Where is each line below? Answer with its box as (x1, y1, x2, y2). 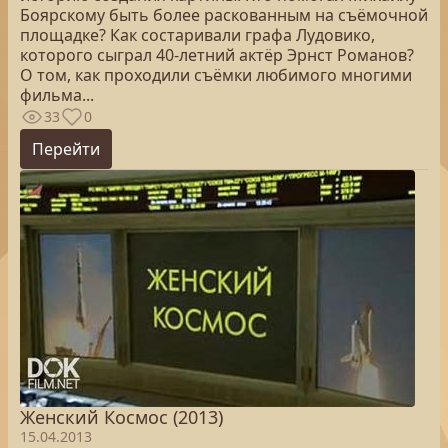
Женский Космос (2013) (20, 405, 223, 429)
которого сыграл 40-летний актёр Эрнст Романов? (20, 44, 414, 66)
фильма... (20, 84, 94, 106)
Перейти (32, 138, 100, 160)
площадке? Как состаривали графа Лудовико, (20, 24, 375, 46)
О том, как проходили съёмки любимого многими (20, 64, 412, 86)
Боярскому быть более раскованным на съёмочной (20, 4, 428, 26)
